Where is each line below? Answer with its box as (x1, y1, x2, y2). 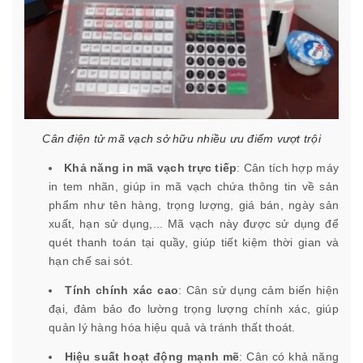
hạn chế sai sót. (49, 254, 133, 267)
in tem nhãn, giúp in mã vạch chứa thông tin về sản (49, 179, 339, 193)
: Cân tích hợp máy (237, 160, 340, 174)
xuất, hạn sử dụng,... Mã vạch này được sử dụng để (49, 216, 339, 230)
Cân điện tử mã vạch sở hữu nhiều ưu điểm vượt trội (42, 131, 321, 145)
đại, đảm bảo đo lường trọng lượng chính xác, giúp (49, 301, 339, 315)
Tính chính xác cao (65, 283, 178, 297)
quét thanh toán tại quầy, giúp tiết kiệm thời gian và (49, 235, 339, 249)
